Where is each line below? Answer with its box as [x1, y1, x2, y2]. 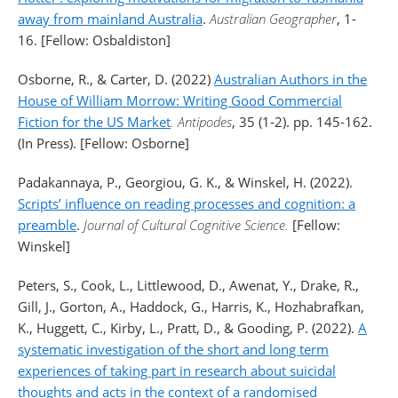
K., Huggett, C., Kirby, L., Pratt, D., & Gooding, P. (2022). [18, 319, 358, 337]
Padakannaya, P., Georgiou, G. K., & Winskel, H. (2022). [18, 173, 353, 191]
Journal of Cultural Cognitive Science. [84, 216, 292, 234]
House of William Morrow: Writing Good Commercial [18, 92, 342, 109]
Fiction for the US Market [18, 113, 171, 131]
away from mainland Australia [18, 10, 203, 28]
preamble [18, 216, 76, 234]
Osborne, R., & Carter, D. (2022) [18, 70, 214, 88]
